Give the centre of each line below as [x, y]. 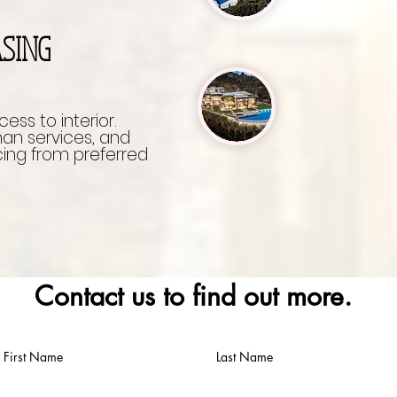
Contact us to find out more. [193, 296]
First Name [33, 357]
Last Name [245, 357]
